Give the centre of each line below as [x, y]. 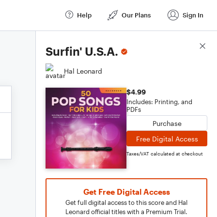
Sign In [193, 15]
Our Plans [136, 15]
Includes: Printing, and [159, 102]
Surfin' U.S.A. [82, 51]
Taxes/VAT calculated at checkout [165, 154]
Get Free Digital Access [126, 192]
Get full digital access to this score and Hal [126, 202]
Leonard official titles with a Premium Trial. [126, 212]
